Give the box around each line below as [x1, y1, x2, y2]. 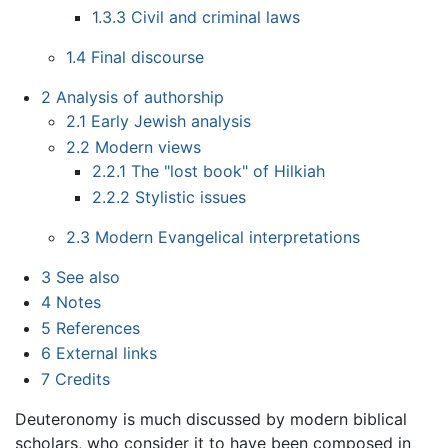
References [55, 317, 140, 338]
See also [55, 266, 120, 287]
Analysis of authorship [55, 87, 224, 108]
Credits [54, 368, 110, 389]
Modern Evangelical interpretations [95, 226, 361, 247]
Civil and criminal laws [130, 7, 300, 28]
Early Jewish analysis [91, 111, 252, 132]
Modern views [95, 136, 202, 157]
